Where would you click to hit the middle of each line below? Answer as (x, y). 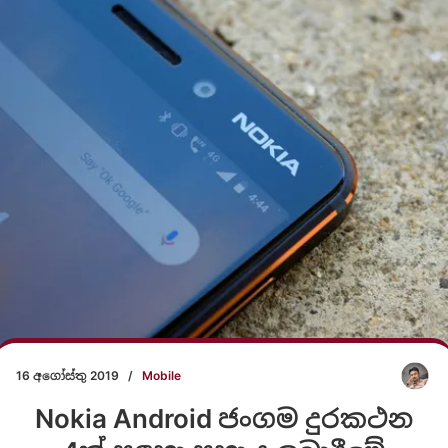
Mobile (161, 375)
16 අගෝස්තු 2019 (67, 375)
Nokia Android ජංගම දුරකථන (224, 418)
